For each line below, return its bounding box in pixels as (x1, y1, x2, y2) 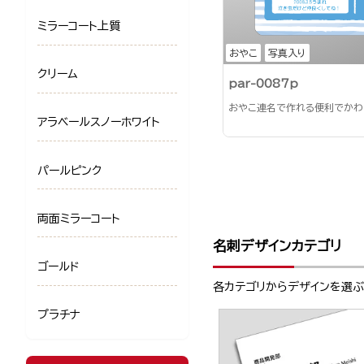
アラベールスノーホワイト (37, 116, 160, 128)
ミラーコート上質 (37, 20, 120, 32)
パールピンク (37, 164, 102, 176)
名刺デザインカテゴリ (213, 238, 341, 253)
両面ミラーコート (37, 212, 120, 224)
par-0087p (228, 77, 299, 89)
